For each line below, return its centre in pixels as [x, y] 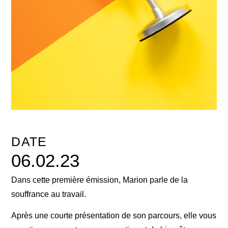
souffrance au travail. [49, 194]
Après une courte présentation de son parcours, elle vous [114, 216]
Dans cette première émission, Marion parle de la [100, 180]
